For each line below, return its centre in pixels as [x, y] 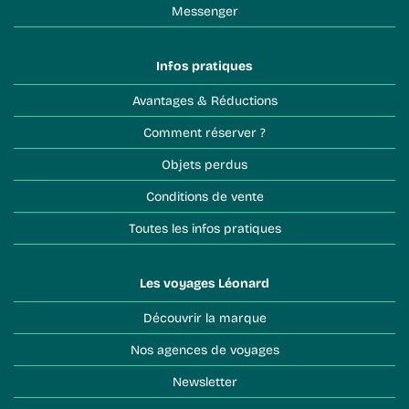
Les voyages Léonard [204, 282]
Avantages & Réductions [208, 100]
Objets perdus [209, 163]
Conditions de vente [209, 195]
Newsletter [209, 381]
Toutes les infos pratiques [208, 227]
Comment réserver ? [209, 131]
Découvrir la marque [209, 317]
